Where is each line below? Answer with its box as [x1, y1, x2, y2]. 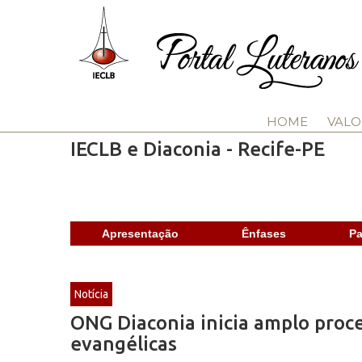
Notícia [74, 288, 108, 301]
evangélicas [70, 333, 177, 355]
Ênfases [242, 227, 286, 240]
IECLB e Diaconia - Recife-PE [70, 138, 325, 160]
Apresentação [102, 227, 179, 240]
